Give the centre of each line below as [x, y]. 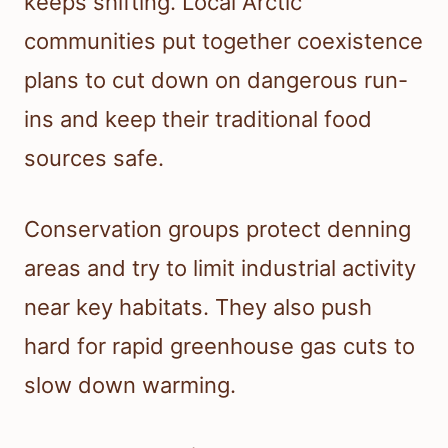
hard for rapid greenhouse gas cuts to [219, 346]
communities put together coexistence [223, 41]
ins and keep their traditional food [198, 119]
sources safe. [94, 158]
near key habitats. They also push [198, 307]
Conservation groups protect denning [217, 229]
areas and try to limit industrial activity [220, 268]
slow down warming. [130, 385]
